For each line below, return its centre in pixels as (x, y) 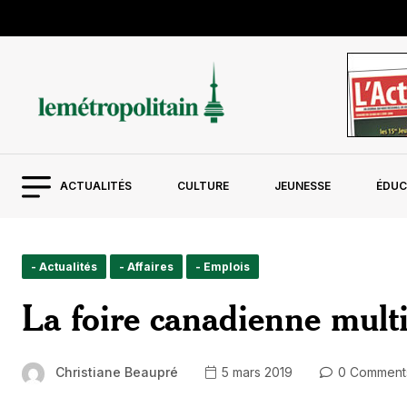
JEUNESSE (302, 186)
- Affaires (146, 267)
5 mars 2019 (255, 372)
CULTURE (203, 186)
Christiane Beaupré (117, 372)
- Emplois (223, 267)
